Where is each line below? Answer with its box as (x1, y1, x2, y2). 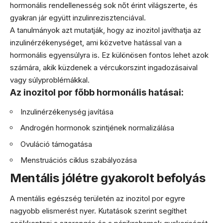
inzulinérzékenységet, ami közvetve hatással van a (10, 38, 182, 48)
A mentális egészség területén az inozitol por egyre (10, 194, 185, 204)
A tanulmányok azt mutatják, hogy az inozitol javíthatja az (10, 25, 201, 35)
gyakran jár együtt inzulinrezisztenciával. (10, 13, 146, 23)
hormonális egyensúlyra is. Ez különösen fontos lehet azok (10, 50, 209, 60)
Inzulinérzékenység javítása (20, 107, 113, 116)
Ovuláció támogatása (20, 139, 92, 149)
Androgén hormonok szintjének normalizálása (20, 123, 174, 133)
